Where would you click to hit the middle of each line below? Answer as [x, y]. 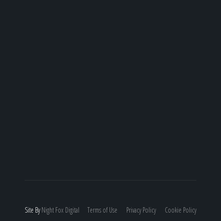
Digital [72, 210]
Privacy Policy [141, 210]
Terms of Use [102, 210]
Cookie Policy [181, 210]
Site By [33, 210]
